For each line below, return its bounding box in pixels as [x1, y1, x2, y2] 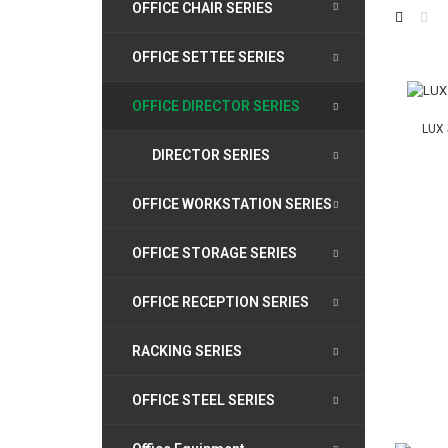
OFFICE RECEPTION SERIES [132, 294, 309, 310]
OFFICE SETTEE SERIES [132, 49, 285, 65]
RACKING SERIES [132, 343, 242, 359]
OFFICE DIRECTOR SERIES [132, 98, 300, 114]
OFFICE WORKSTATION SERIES [132, 196, 332, 212]
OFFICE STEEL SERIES [132, 392, 275, 408]
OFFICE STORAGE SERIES [132, 245, 297, 261]
